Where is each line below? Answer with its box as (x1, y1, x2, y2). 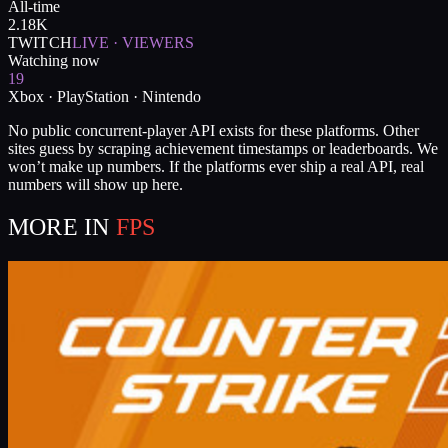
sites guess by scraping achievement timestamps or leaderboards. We (8, 139, 438, 157)
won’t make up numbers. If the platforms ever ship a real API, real (8, 157, 424, 175)
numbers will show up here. (8, 175, 183, 193)
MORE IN (8, 213, 110, 240)
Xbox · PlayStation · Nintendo (8, 87, 201, 105)
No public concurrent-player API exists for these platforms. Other (8, 121, 419, 139)
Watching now (8, 51, 100, 69)
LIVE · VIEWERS (71, 33, 194, 51)
